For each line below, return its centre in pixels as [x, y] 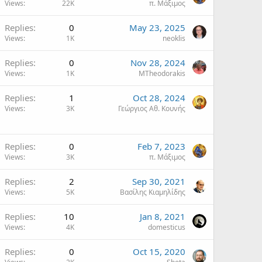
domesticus [167, 227]
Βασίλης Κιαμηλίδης [153, 192]
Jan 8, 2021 [163, 216]
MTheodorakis [162, 73]
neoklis [174, 38]
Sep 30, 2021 [159, 181]
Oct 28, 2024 [159, 97]
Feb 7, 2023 [161, 146]
